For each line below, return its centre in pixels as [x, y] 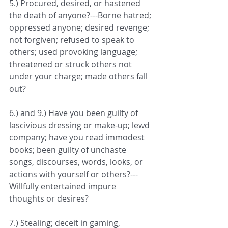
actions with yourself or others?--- [74, 174]
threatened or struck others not [72, 64]
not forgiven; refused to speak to [73, 40]
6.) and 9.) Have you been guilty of [75, 113]
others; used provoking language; [74, 52]
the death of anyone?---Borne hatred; [81, 16]
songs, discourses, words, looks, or [77, 162]
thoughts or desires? [49, 199]
